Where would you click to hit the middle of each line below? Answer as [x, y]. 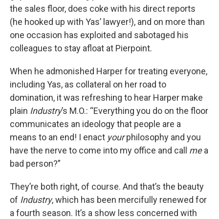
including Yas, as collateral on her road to [88, 84]
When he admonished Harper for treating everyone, [109, 71]
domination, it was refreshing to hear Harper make [106, 98]
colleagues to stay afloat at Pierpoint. [81, 48]
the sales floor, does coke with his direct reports [103, 9]
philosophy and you [163, 137]
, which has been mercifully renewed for [129, 200]
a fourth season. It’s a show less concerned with [103, 213]
